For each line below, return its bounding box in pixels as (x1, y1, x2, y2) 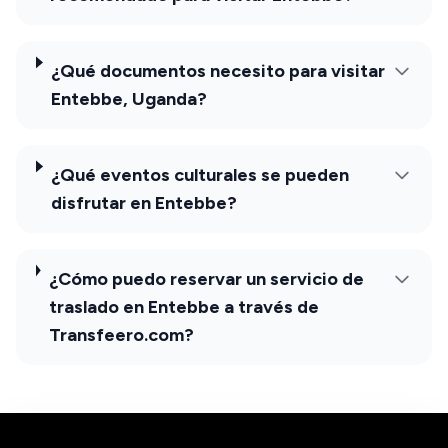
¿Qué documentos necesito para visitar (51, 59, 386, 82)
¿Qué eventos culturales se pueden (51, 163, 350, 186)
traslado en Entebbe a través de (48, 295, 319, 318)
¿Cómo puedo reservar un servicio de (48, 267, 364, 290)
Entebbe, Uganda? (51, 87, 208, 110)
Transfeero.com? (48, 323, 194, 346)
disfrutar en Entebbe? (51, 191, 238, 214)
